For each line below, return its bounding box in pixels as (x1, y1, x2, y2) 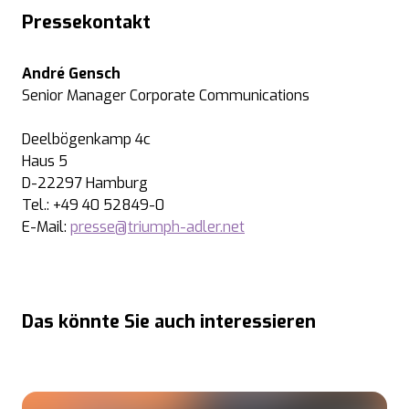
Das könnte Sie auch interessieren (22, 309, 316, 334)
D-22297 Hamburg (22, 173, 148, 193)
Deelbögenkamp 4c (22, 130, 151, 149)
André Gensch (22, 64, 121, 83)
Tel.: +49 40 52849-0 (22, 195, 164, 215)
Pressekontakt (22, 10, 151, 35)
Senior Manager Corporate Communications (22, 86, 309, 105)
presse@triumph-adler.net (70, 217, 245, 236)
